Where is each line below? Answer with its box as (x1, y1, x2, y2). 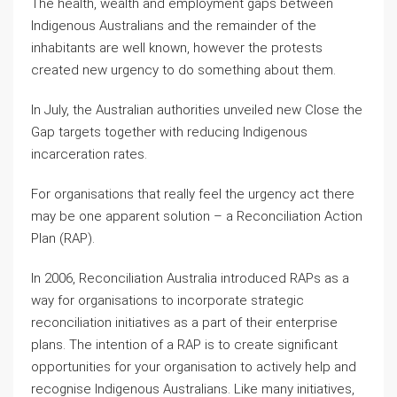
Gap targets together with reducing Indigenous (31, 124, 307, 140)
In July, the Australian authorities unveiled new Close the (31, 102, 362, 118)
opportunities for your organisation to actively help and (31, 359, 356, 375)
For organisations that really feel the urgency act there (31, 186, 354, 202)
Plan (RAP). (31, 230, 95, 246)
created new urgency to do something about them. (31, 62, 336, 78)
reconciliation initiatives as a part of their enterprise (31, 315, 338, 331)
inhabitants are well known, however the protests (31, 40, 323, 56)
